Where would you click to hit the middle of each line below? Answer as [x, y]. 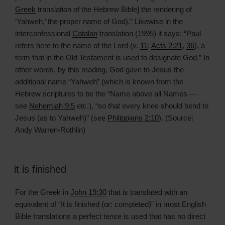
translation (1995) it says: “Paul [149, 33]
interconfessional [44, 33]
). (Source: [176, 118]
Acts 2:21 [167, 45]
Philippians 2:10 [133, 118]
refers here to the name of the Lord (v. [78, 45]
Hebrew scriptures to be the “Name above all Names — [106, 93]
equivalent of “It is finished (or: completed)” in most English [110, 204]
